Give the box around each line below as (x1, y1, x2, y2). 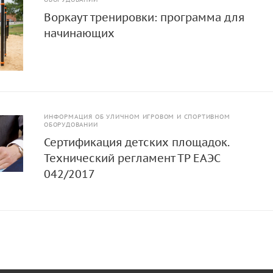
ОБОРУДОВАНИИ (44, 121, 98, 129)
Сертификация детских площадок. (44, 135, 230, 150)
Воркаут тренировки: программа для (44, 10, 245, 25)
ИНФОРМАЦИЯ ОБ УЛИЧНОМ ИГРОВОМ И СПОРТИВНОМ (44, 113, 230, 121)
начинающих (44, 26, 115, 41)
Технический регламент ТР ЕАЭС (44, 151, 221, 166)
